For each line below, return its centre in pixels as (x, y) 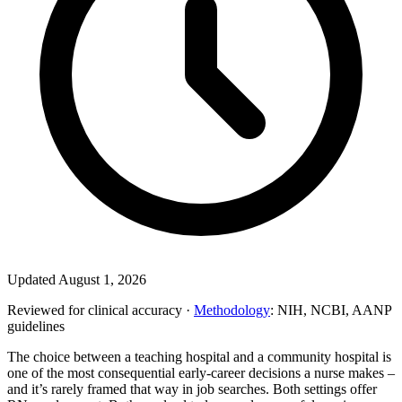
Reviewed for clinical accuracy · (100, 310)
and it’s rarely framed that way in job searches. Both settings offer (192, 389)
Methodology (232, 310)
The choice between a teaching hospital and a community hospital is (199, 356)
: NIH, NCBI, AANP (331, 310)
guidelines (36, 326)
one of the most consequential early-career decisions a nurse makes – (201, 372)
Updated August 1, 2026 (77, 279)
